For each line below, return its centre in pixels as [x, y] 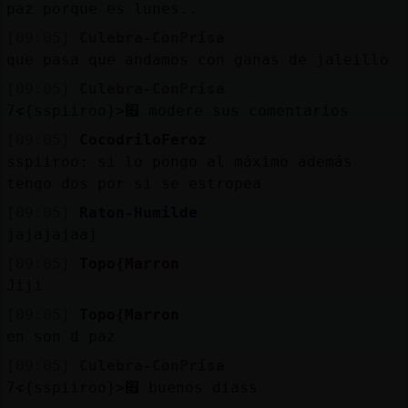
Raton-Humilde [138, 212]
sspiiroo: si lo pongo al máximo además [179, 161]
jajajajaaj [51, 234]
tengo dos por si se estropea [133, 183]
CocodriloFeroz [143, 139]
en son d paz [61, 336]
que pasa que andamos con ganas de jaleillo [197, 59]
